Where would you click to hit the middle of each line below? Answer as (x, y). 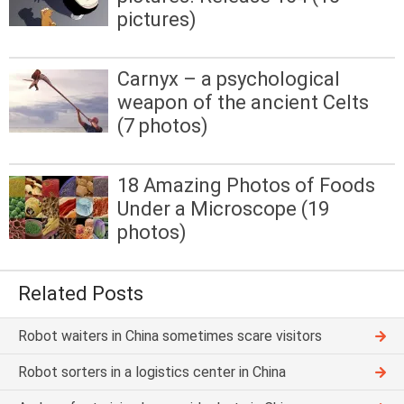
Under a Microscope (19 (223, 209)
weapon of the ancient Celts (243, 102)
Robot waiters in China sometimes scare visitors (170, 336)
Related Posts (81, 294)
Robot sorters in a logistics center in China (152, 372)
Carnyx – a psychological (229, 78)
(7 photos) (163, 125)
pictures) (157, 19)
